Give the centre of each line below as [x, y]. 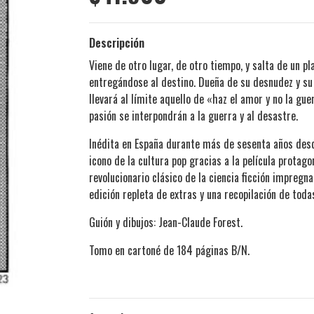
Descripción [117, 43]
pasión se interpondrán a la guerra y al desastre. [193, 116]
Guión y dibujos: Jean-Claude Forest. [166, 223]
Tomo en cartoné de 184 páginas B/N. [171, 251]
